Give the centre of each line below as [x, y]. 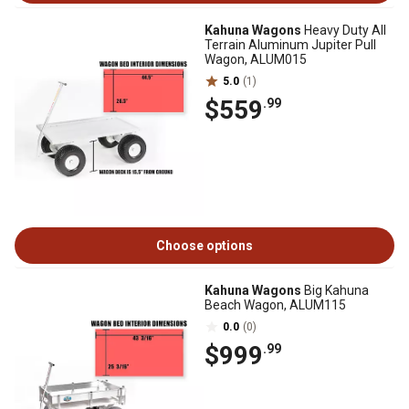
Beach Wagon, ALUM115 [275, 305]
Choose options [204, 246]
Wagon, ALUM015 [256, 59]
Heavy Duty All [344, 30]
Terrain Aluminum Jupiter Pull [290, 45]
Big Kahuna [335, 290]
